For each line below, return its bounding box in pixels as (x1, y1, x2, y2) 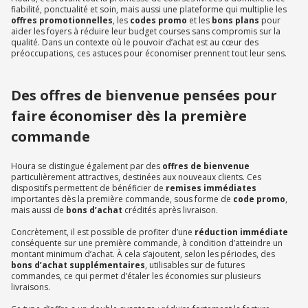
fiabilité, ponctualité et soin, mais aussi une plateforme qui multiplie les (11, 3, 287, 16)
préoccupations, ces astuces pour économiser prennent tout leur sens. (11, 47, 287, 60)
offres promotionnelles (11, 14, 113, 27)
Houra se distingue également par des (11, 160, 162, 173)
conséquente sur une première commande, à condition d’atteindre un (11, 237, 283, 250)
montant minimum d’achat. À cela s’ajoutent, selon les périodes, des (11, 248, 275, 261)
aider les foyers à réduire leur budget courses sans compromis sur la (11, 25, 280, 38)
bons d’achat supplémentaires (11, 259, 145, 272)
